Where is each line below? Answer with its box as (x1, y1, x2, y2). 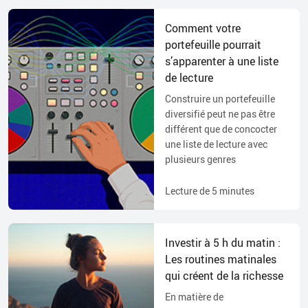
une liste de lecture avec (165, 137, 267, 151)
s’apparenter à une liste (165, 53, 278, 69)
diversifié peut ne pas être (165, 107, 275, 120)
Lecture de (165, 184, 212, 197)
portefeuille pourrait (165, 36, 261, 52)
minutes (217, 184, 254, 197)
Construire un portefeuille (165, 91, 275, 105)
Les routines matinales (165, 251, 276, 267)
